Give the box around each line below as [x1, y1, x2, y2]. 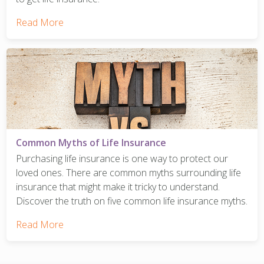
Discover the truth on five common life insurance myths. [16, 194, 248, 207]
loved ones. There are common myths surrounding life [16, 166, 242, 179]
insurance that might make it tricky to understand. [16, 180, 220, 193]
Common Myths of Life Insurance [16, 136, 167, 149]
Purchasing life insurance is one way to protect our [16, 151, 229, 165]
